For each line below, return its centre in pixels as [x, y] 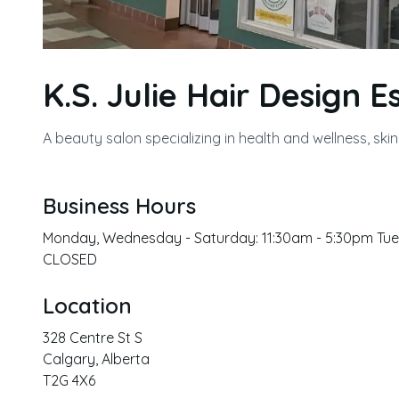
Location [87, 305]
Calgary [69, 358]
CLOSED [70, 259]
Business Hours [119, 205]
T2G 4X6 [69, 380]
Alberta [126, 358]
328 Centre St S [93, 337]
